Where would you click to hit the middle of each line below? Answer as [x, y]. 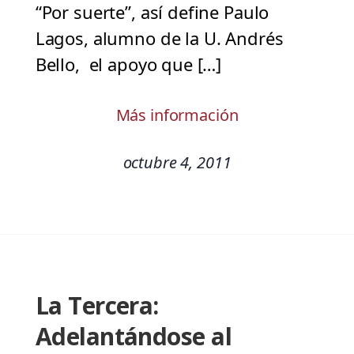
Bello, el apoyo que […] [128, 64]
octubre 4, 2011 [177, 163]
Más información [177, 115]
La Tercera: [97, 306]
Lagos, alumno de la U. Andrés [159, 38]
